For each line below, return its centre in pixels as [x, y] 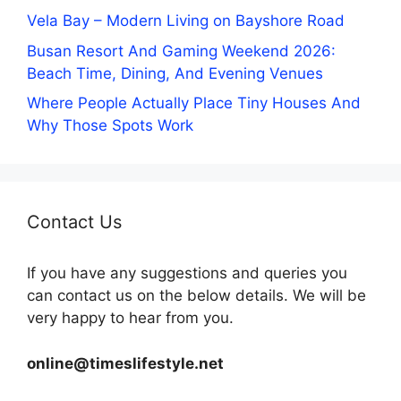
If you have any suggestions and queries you [187, 273]
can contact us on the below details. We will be [196, 296]
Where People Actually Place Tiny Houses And [194, 103]
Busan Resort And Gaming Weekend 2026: [181, 51]
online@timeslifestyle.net [125, 363]
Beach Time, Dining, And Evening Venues [175, 73]
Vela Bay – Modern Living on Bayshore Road [186, 21]
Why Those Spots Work [110, 126]
